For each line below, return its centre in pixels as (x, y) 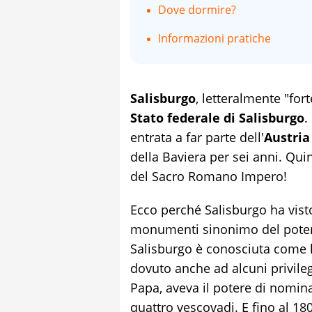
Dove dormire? (197, 9)
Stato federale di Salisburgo (217, 117)
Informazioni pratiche (214, 38)
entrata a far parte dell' (197, 137)
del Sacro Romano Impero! (209, 176)
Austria (287, 137)
